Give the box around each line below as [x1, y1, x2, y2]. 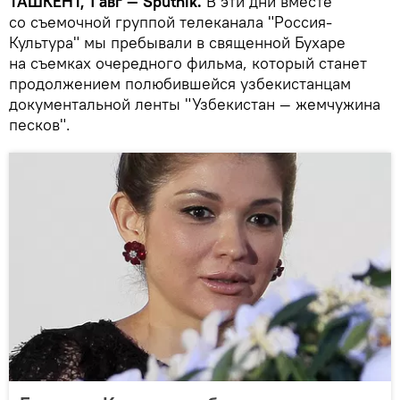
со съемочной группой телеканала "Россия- [9, 11, 332, 32]
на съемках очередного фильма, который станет [9, 52, 367, 73]
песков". [9, 113, 71, 135]
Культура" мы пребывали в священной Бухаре [9, 31, 346, 53]
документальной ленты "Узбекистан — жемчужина [9, 93, 380, 114]
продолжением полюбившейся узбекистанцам [9, 72, 351, 94]
